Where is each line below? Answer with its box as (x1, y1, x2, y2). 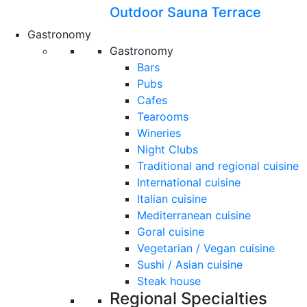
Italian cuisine (137, 192, 207, 206)
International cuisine (137, 175, 241, 189)
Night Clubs (137, 143, 198, 156)
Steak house (137, 274, 201, 288)
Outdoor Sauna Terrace (110, 4, 261, 21)
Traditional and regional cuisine (137, 159, 299, 173)
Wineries (137, 126, 181, 140)
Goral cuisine (137, 225, 204, 238)
